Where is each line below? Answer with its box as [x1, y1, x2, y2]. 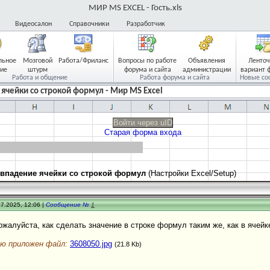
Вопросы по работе [118, 57, 177, 64]
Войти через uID [113, 118, 172, 127]
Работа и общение [11, 74, 67, 81]
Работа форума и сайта [139, 74, 210, 81]
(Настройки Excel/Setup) [148, 169, 236, 178]
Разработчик [127, 20, 165, 28]
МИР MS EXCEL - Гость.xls [88, 4, 182, 13]
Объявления [188, 57, 225, 64]
